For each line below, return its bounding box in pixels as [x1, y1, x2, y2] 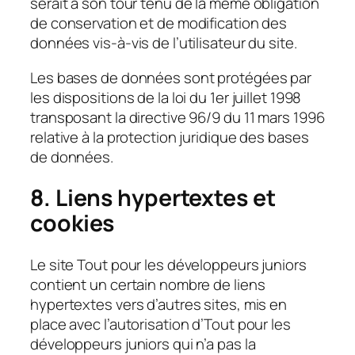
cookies [30, 208, 115, 239]
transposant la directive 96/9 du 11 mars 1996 [30, 106, 325, 128]
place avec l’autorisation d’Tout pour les [30, 314, 291, 335]
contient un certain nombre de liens [30, 274, 265, 296]
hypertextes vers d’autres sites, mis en [30, 294, 288, 315]
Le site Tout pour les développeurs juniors [30, 254, 307, 276]
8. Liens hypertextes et [30, 182, 276, 214]
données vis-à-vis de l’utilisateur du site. [30, 32, 297, 54]
